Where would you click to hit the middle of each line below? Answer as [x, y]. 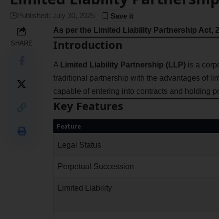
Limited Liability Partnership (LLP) [123, 65]
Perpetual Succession [96, 167]
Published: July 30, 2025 [56, 16]
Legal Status [79, 145]
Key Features [88, 106]
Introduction [88, 44]
